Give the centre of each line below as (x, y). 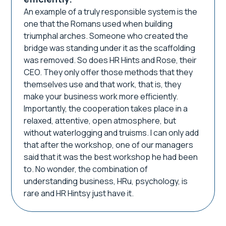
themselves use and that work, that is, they (103, 84)
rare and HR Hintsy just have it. (79, 193)
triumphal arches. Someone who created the (106, 36)
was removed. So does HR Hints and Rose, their (110, 60)
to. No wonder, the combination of (86, 169)
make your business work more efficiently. (101, 96)
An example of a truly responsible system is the (111, 12)
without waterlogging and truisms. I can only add (111, 133)
